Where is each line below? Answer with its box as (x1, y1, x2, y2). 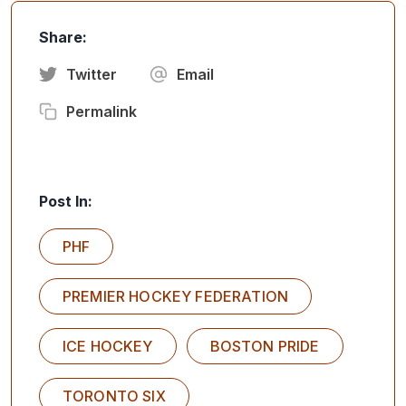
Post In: (39, 192, 92, 211)
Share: (39, 28, 87, 47)
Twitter (66, 65, 117, 84)
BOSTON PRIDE (209, 337, 320, 356)
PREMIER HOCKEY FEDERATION (63, 287, 288, 306)
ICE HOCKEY (63, 337, 153, 356)
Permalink (66, 102, 137, 121)
